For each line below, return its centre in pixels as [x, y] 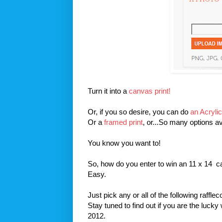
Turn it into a [108, 91]
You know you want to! [124, 143]
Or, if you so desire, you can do [139, 111]
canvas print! [150, 91]
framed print [123, 122]
